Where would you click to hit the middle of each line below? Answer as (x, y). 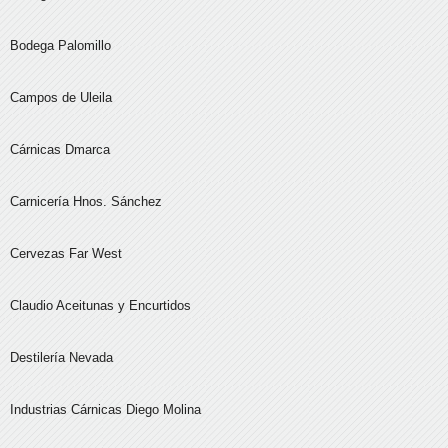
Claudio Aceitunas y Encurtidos (100, 306)
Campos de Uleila (61, 98)
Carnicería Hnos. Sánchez (86, 202)
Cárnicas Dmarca (60, 150)
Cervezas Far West (66, 254)
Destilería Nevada (61, 358)
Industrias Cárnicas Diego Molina (105, 410)
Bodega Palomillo (60, 46)
